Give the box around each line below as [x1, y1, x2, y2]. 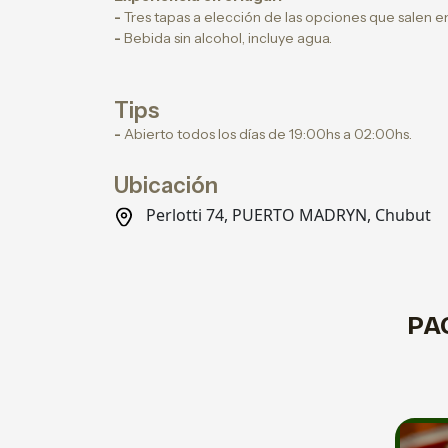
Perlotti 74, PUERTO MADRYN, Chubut [142, 204, 431, 226]
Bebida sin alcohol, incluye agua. [121, 29, 332, 47]
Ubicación [114, 172, 218, 199]
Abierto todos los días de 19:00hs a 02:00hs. [121, 125, 412, 143]
